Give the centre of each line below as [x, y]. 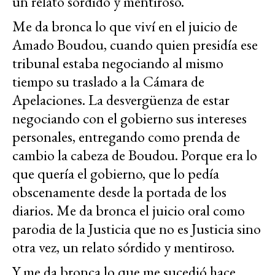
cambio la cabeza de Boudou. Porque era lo [135, 155]
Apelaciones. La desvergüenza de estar [121, 99]
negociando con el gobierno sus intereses [130, 118]
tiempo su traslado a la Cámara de [108, 81]
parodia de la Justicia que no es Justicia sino [137, 228]
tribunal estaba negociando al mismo [118, 63]
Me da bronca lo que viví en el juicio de [125, 26]
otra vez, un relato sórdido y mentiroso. [123, 247]
